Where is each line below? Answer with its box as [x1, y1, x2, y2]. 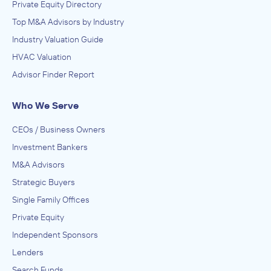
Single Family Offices [12, 194, 90, 205]
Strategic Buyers [12, 177, 75, 188]
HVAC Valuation [12, 51, 71, 62]
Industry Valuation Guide [12, 34, 103, 45]
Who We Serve [12, 99, 79, 111]
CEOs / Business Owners [12, 124, 105, 135]
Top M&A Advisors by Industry [12, 16, 124, 27]
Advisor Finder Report [12, 69, 94, 80]
